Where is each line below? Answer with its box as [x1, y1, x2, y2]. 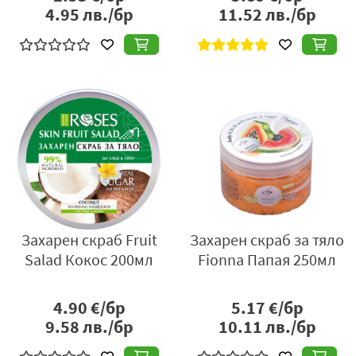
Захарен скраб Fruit [21, 230, 157, 250]
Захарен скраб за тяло [190, 230, 344, 250]
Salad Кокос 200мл [25, 250, 153, 270]
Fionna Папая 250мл [198, 250, 336, 270]
